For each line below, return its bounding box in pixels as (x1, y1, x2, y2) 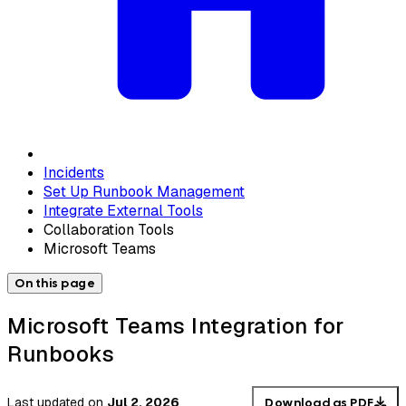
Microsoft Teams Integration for (7, 311, 344, 340)
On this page (14, 275, 95, 291)
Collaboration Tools (43, 219, 174, 239)
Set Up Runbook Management (43, 181, 245, 201)
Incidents (43, 162, 104, 182)
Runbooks (7, 339, 114, 368)
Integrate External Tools (43, 200, 203, 220)
